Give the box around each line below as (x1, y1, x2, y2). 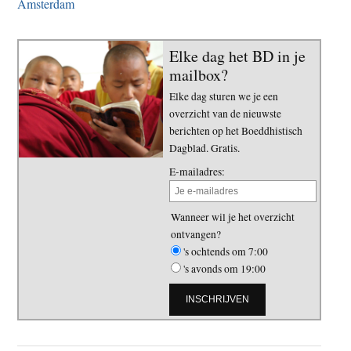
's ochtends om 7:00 (183, 244, 268, 259)
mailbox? (169, 64, 228, 86)
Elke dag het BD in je (169, 45, 306, 67)
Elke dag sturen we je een (169, 89, 278, 104)
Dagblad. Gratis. (169, 141, 240, 156)
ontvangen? (171, 226, 221, 241)
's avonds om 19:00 (183, 261, 266, 276)
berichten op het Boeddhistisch (169, 124, 302, 139)
